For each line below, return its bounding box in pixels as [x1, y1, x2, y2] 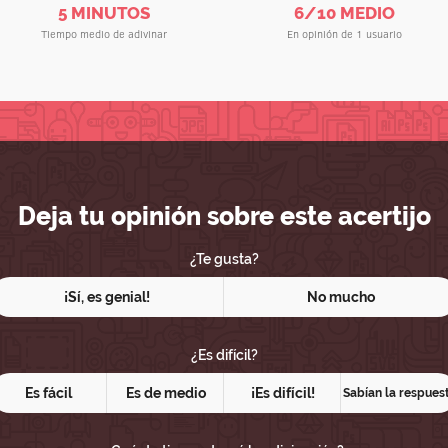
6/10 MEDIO [293, 3, 395, 23]
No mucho [307, 289, 375, 305]
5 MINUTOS [57, 3, 150, 23]
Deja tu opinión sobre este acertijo [17, 201, 431, 231]
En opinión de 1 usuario [286, 26, 402, 41]
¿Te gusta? [189, 251, 259, 267]
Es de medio [125, 385, 206, 401]
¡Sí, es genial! [64, 289, 150, 305]
